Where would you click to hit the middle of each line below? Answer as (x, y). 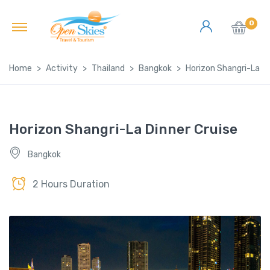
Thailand (108, 69)
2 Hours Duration (71, 184)
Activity (62, 69)
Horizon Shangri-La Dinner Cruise (123, 129)
